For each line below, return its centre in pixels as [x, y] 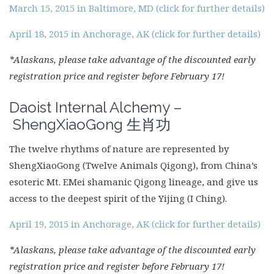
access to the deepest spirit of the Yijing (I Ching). [118, 198]
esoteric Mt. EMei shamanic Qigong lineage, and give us [134, 181]
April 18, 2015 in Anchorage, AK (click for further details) [135, 33]
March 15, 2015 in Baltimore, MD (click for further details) [137, 8]
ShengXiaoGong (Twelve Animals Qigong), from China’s [133, 165]
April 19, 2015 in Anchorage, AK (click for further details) [135, 224]
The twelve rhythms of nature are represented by [119, 148]
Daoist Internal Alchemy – [96, 107]
